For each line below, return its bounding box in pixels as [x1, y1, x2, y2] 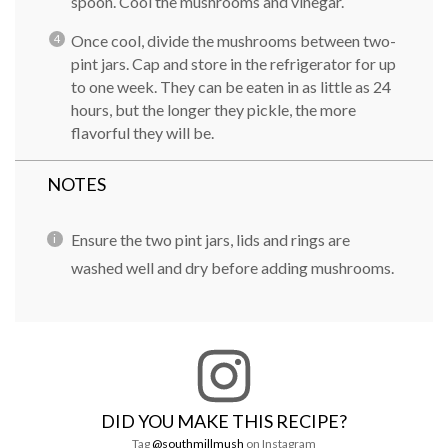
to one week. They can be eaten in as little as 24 [71, 77, 391, 96]
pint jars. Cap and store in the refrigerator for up [71, 54, 396, 73]
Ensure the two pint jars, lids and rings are [71, 230, 350, 249]
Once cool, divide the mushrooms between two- [71, 31, 396, 50]
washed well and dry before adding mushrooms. [71, 258, 394, 277]
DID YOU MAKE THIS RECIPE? [101, 410, 347, 432]
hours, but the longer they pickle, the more [71, 100, 356, 119]
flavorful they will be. [71, 123, 214, 142]
